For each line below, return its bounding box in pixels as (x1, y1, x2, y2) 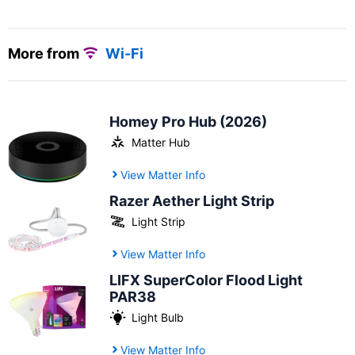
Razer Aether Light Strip (109, 192, 275, 209)
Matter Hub (132, 135, 191, 149)
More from (8, 45, 82, 62)
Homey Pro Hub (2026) (109, 113, 268, 130)
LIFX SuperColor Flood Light (109, 271, 303, 288)
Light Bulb (132, 310, 185, 324)
